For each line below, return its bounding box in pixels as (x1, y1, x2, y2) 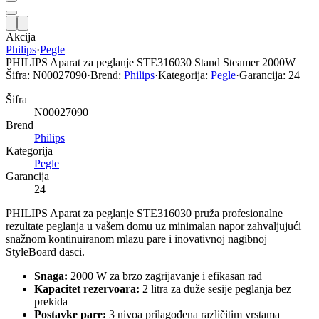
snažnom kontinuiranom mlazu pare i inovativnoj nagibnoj (6, 232, 267, 245)
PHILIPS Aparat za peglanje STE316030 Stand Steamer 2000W (6, 56, 296, 68)
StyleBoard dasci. (6, 245, 85, 258)
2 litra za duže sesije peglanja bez (140, 282, 291, 295)
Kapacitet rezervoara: (34, 282, 140, 295)
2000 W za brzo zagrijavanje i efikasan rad (68, 269, 262, 282)
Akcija (6, 30, 36, 43)
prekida (34, 295, 68, 308)
